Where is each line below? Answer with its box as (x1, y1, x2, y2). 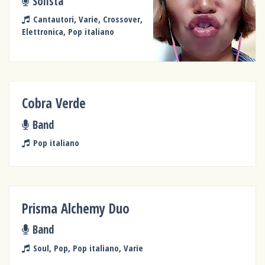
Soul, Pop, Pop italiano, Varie (33, 241, 143, 254)
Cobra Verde (22, 94, 86, 113)
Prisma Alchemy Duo (22, 199, 130, 218)
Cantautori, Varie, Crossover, (33, 13, 143, 25)
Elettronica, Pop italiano (22, 25, 115, 38)
